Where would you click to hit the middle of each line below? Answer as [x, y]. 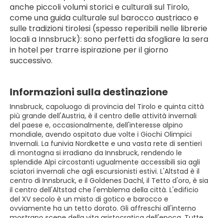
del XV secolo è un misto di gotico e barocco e [89, 199]
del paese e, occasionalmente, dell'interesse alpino [96, 125]
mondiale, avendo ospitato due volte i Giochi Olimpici [101, 134]
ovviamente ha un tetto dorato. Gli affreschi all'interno [103, 208]
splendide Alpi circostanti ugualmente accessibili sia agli [105, 162]
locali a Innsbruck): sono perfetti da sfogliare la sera [109, 39]
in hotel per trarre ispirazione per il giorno [89, 50]
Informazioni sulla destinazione [89, 92]
